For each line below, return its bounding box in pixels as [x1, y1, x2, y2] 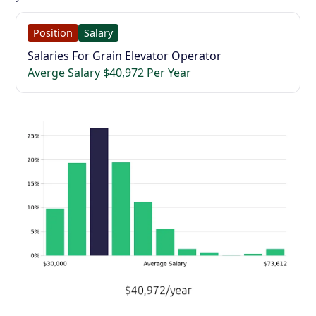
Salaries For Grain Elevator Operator [28, 48, 222, 63]
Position [33, 26, 73, 39]
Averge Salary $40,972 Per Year [28, 65, 192, 80]
